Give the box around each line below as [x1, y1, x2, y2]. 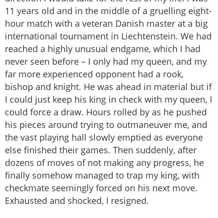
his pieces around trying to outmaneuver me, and [5, 119, 207, 131]
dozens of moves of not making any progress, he [5, 157, 204, 169]
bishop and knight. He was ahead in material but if [5, 81, 212, 93]
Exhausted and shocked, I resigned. [5, 195, 149, 207]
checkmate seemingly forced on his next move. [5, 182, 198, 194]
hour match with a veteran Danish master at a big [5, 18, 208, 30]
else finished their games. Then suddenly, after [5, 144, 197, 156]
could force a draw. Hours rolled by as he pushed [5, 106, 207, 118]
